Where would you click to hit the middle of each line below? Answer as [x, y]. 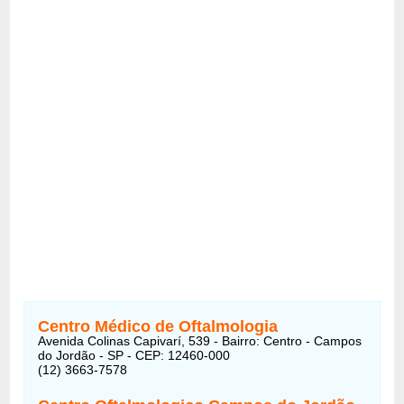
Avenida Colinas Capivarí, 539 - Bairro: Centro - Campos [200, 340]
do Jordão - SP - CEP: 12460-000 [134, 355]
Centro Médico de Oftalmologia [158, 326]
